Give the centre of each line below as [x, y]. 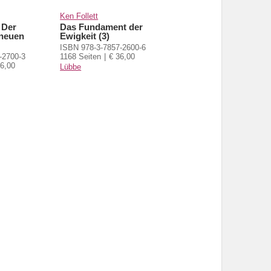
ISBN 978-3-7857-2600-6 [103, 47]
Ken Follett [79, 16]
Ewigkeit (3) [85, 36]
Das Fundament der [102, 27]
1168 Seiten [81, 56]
